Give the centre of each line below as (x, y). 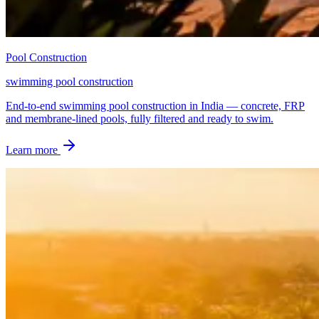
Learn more (33, 150)
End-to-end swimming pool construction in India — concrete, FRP (155, 106)
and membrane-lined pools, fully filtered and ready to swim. (140, 119)
